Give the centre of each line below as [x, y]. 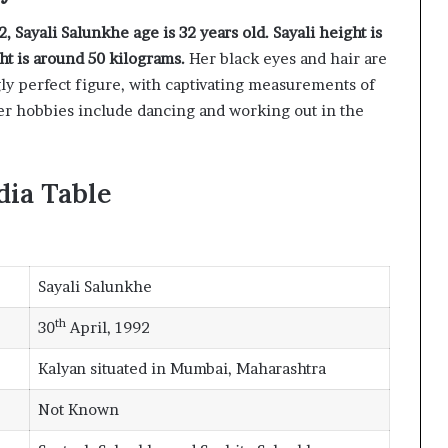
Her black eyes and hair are [286, 58]
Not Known [78, 409]
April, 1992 [107, 327]
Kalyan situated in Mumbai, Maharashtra [181, 368]
